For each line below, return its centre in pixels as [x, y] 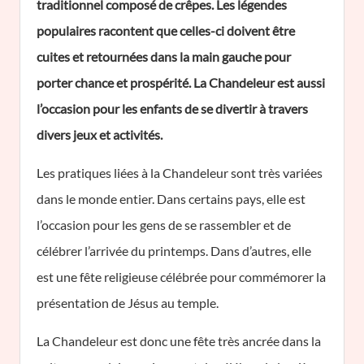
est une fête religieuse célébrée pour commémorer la [181, 277]
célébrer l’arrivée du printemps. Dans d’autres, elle [174, 251]
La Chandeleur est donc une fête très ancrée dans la [179, 341]
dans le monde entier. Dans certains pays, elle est [171, 199]
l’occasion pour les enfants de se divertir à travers [172, 108]
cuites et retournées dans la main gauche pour [164, 56]
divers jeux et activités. [100, 134]
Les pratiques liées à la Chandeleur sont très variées [180, 173]
